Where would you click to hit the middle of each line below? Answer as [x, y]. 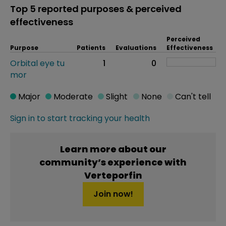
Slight [116, 97]
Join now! [113, 194]
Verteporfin [113, 175]
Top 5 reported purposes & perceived [96, 9]
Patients [91, 48]
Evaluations [136, 48]
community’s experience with [113, 162]
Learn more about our [113, 149]
